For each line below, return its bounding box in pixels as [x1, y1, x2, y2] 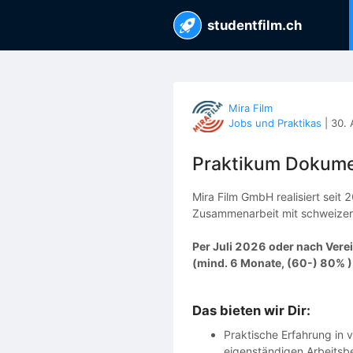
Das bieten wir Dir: [192, 302, 310, 318]
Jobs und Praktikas [229, 117, 321, 129]
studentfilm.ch [207, 17, 302, 33]
